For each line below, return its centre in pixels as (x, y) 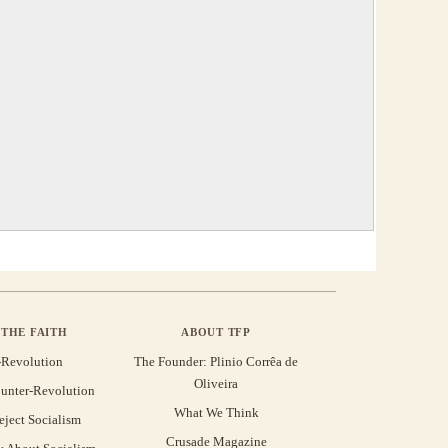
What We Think (216, 412)
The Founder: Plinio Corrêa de (216, 361)
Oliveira (216, 383)
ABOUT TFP (216, 331)
